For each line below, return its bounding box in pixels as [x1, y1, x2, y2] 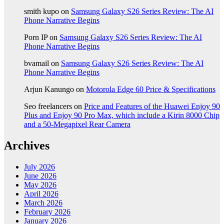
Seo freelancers [24, 102, 72, 111]
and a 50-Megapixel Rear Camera [24, 120, 130, 129]
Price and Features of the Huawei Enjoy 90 [84, 102, 220, 111]
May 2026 [24, 180, 56, 189]
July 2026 [24, 162, 55, 171]
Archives [4, 139, 49, 152]
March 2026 [24, 198, 62, 207]
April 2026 [24, 189, 58, 198]
